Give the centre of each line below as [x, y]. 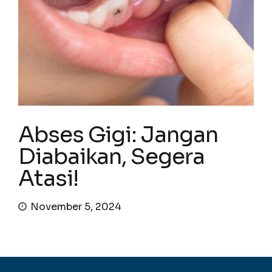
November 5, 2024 [76, 207]
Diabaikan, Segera [111, 157]
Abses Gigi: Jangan [118, 135]
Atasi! [48, 178]
